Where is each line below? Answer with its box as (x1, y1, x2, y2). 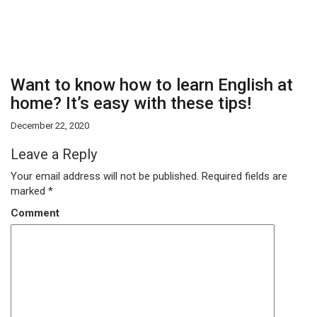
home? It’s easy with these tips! (11, 93, 251, 113)
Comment (11, 207, 59, 219)
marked (11, 185, 48, 197)
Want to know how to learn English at (11, 75, 293, 95)
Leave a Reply (11, 146, 97, 163)
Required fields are (199, 170, 287, 183)
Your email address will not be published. (11, 170, 199, 183)
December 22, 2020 (11, 120, 89, 131)
